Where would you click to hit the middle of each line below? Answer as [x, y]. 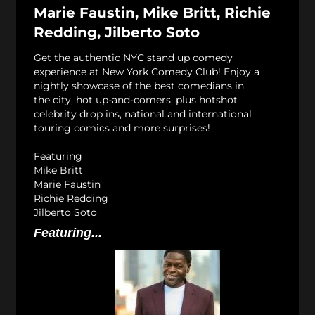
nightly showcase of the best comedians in [139, 86]
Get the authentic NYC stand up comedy [133, 58]
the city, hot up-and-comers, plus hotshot [136, 100]
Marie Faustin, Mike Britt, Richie [152, 13]
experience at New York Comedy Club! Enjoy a [147, 72]
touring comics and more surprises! [122, 128]
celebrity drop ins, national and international [143, 114]
